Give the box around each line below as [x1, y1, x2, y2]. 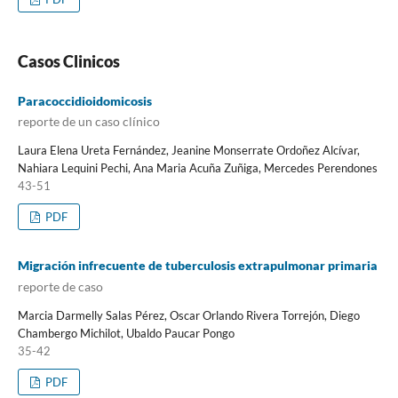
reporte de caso [17, 278, 103, 294]
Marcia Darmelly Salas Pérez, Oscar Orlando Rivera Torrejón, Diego [17, 307, 360, 322]
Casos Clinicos [17, 51, 120, 71]
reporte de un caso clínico [17, 114, 160, 130]
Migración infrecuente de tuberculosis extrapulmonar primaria [17, 258, 378, 274]
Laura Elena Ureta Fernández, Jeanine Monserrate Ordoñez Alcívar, [17, 143, 360, 158]
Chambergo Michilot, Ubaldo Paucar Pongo [17, 325, 235, 340]
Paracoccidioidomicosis [17, 92, 152, 108]
